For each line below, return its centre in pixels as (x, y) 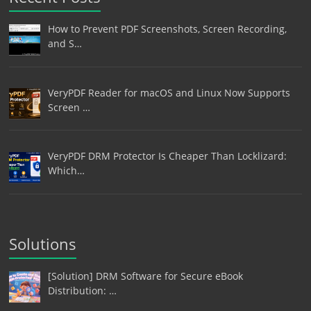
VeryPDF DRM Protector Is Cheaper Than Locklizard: (167, 156)
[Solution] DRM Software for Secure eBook (145, 276)
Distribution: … (82, 291)
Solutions (43, 244)
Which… (66, 171)
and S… (65, 43)
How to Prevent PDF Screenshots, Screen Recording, (167, 28)
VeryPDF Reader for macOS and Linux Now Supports (169, 92)
